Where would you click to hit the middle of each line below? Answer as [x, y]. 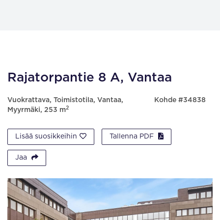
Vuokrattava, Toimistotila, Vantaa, [65, 100]
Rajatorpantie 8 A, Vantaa [90, 78]
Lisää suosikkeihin [46, 137]
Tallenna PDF [133, 137]
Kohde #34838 [180, 100]
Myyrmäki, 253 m [37, 110]
